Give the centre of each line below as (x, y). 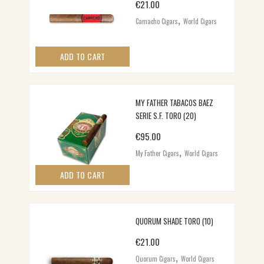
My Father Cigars (158, 153)
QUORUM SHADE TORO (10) (175, 221)
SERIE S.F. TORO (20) (166, 115)
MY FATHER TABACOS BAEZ (175, 102)
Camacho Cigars (157, 22)
